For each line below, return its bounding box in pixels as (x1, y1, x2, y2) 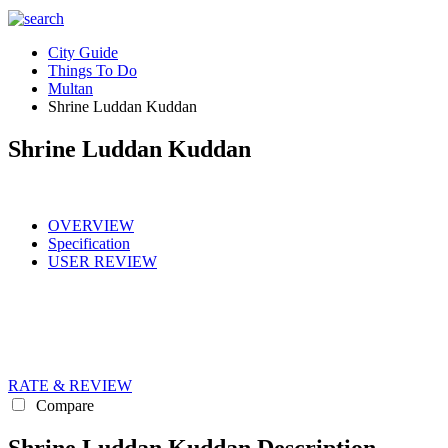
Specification (48, 234, 130, 252)
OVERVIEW (48, 216, 134, 234)
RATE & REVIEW (8, 376, 132, 394)
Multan (48, 80, 93, 97)
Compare (32, 396, 94, 414)
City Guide (48, 44, 118, 61)
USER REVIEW (48, 252, 157, 270)
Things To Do (48, 62, 137, 79)
